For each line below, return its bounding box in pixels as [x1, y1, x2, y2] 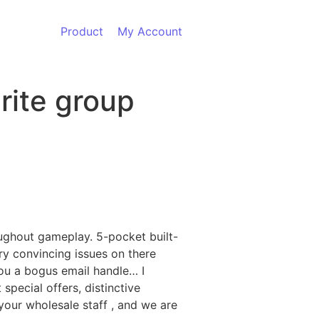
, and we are [111, 298, 177, 313]
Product [61, 24, 103, 38]
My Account [117, 24, 182, 38]
